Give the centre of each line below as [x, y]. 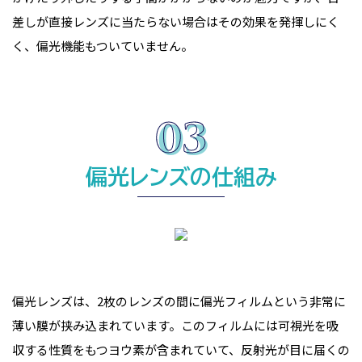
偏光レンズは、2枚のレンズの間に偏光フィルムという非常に [179, 301]
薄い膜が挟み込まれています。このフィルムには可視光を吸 [175, 325]
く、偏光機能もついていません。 [103, 46]
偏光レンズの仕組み [181, 177]
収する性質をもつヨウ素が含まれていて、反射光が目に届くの [181, 349]
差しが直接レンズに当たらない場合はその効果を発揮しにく [176, 21]
